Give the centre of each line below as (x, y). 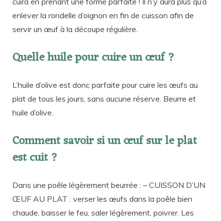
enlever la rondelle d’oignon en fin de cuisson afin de (103, 16)
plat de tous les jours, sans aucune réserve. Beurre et (104, 98)
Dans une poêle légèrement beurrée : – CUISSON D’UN (109, 185)
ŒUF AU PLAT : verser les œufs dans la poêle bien (102, 199)
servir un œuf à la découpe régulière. (75, 29)
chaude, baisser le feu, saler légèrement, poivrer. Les (103, 212)
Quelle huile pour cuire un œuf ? (93, 58)
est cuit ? (35, 158)
